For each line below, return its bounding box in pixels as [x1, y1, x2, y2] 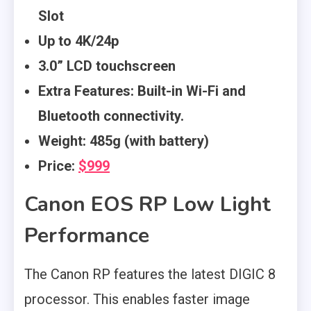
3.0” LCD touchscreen [38, 58, 176, 75]
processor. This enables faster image [24, 291, 250, 308]
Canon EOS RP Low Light [24, 190, 271, 219]
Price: [38, 158, 78, 175]
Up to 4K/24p [38, 33, 119, 50]
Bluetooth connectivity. [38, 108, 184, 125]
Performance [24, 221, 149, 251]
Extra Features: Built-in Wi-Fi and [38, 83, 246, 100]
